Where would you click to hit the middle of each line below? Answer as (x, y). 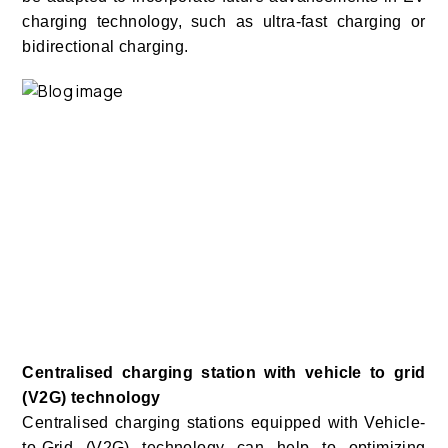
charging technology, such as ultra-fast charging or (224, 22)
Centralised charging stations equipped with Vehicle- (224, 423)
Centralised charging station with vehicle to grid (224, 373)
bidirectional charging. (105, 47)
